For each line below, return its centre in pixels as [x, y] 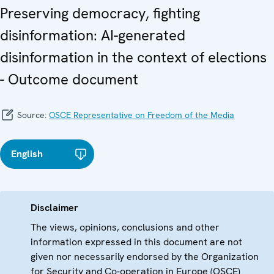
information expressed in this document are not [136, 242]
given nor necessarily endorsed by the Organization [145, 257]
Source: [32, 115]
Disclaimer [54, 208]
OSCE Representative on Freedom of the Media [142, 115]
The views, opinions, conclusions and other [125, 228]
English [27, 154]
